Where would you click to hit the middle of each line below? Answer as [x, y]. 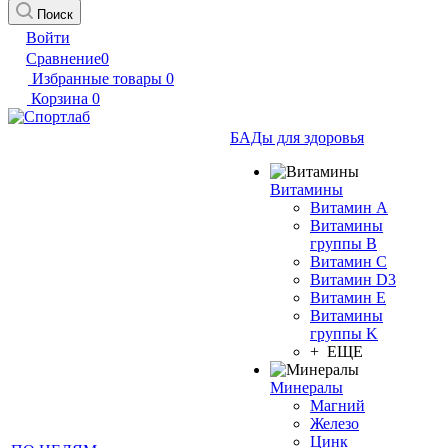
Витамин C [348, 261]
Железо [334, 423]
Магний [337, 405]
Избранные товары [97, 78]
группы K [344, 333]
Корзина [59, 98]
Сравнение [63, 58]
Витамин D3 [353, 279]
